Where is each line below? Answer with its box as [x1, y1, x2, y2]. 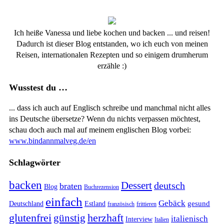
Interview [125, 215, 152, 223]
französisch [107, 200, 134, 207]
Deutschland [9, 199, 43, 207]
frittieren [136, 200, 156, 207]
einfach [45, 194, 82, 209]
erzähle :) [97, 61, 126, 70]
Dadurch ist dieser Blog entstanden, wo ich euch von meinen [16, 39, 208, 48]
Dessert [121, 179, 152, 191]
